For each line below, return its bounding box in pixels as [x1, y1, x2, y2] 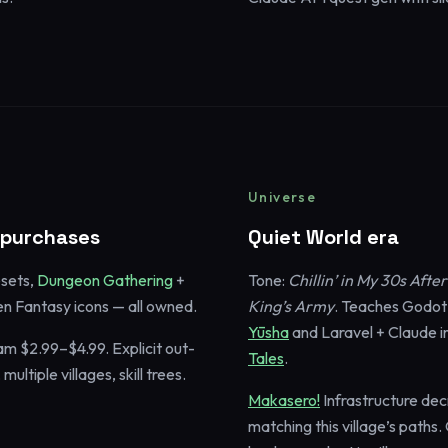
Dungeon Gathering [37, 269, 173, 290]
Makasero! [248, 389, 320, 410]
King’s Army [248, 295, 334, 316]
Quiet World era [248, 223, 399, 250]
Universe [248, 187, 317, 206]
